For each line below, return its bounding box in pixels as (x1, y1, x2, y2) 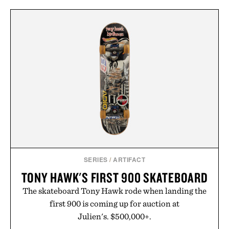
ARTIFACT (113, 155, 146, 165)
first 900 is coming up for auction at (50, 198, 179, 209)
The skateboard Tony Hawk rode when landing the (22, 186, 207, 196)
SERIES (83, 155, 108, 165)
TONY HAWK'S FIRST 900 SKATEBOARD (21, 169, 208, 187)
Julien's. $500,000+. (78, 211, 151, 222)
